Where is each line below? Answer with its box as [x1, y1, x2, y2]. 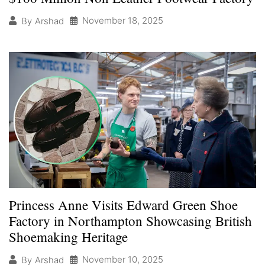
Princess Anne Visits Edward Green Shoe [9, 196, 238, 214]
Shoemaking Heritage [9, 228, 128, 246]
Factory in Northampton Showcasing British [9, 212, 252, 230]
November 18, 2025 [82, 15, 163, 27]
